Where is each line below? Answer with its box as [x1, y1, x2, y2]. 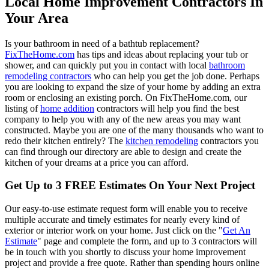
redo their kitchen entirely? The [5, 135, 125, 146]
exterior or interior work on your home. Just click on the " [5, 225, 223, 236]
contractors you [198, 135, 259, 146]
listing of [5, 103, 40, 113]
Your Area [5, 10, 68, 26]
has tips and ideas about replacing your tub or [74, 49, 248, 59]
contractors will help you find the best [94, 103, 239, 113]
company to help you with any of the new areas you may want [5, 113, 241, 124]
